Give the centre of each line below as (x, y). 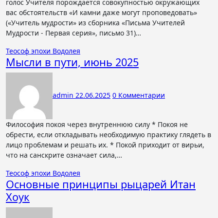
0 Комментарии (139, 95)
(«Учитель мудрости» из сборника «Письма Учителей (95, 23)
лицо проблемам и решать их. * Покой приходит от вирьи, (105, 145)
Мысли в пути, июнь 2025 (72, 62)
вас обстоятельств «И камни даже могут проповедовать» (101, 12)
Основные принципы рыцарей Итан (101, 184)
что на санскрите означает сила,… (64, 155)
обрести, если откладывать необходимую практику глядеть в (109, 135)
